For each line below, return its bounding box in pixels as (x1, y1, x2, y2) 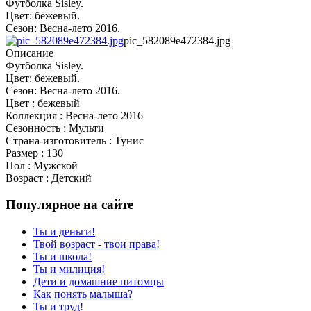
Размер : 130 (6, 146, 63, 159)
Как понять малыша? (33, 288, 133, 301)
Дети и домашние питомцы (33, 276, 164, 288)
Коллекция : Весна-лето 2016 (6, 109, 143, 121)
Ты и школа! (33, 251, 92, 263)
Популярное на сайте (6, 197, 133, 212)
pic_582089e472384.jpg (124, 34, 230, 47)
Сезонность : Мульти (6, 121, 104, 134)
